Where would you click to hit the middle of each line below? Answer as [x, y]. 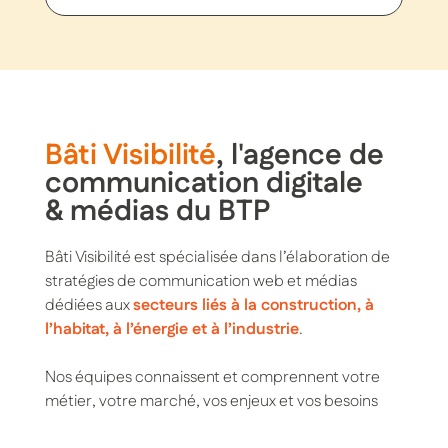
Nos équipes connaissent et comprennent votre [212, 377]
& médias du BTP [157, 211]
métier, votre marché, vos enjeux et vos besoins [211, 401]
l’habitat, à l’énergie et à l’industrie [171, 329]
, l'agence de [299, 155]
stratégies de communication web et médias [200, 281]
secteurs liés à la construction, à [253, 305]
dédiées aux [88, 305]
